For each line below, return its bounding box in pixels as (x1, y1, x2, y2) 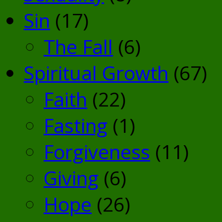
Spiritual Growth (24, 59, 168, 86)
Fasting (44, 112, 108, 139)
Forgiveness (44, 138, 150, 165)
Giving (44, 165, 99, 191)
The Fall (44, 33, 113, 60)
